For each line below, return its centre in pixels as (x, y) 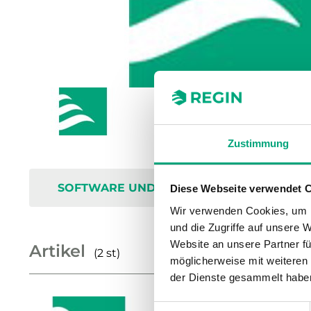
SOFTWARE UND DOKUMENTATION (161, 187)
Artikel (57, 251)
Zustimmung (258, 143)
